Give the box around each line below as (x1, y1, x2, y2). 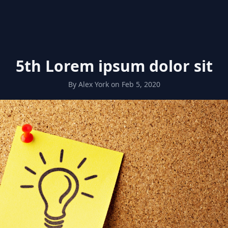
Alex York (78, 79, 109, 89)
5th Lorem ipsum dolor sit (15, 55, 213, 76)
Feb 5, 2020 (121, 79, 160, 89)
